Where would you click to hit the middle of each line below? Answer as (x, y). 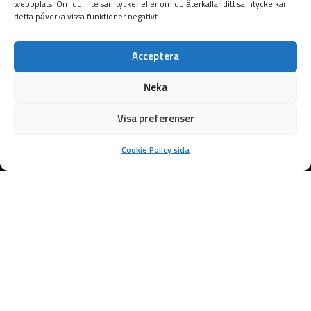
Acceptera (155, 56)
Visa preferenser (155, 119)
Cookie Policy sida (155, 151)
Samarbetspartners (155, 241)
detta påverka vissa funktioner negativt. (87, 17)
